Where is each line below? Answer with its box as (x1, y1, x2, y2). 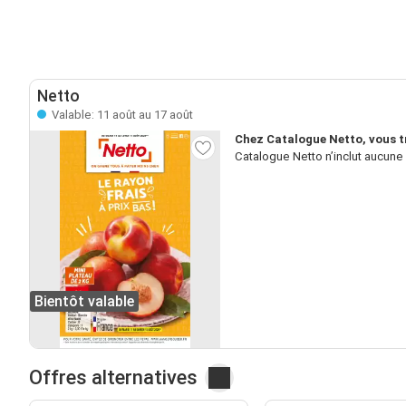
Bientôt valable (34, 292, 134, 310)
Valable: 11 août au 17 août (49, 107, 193, 121)
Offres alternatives (29, 365, 198, 389)
